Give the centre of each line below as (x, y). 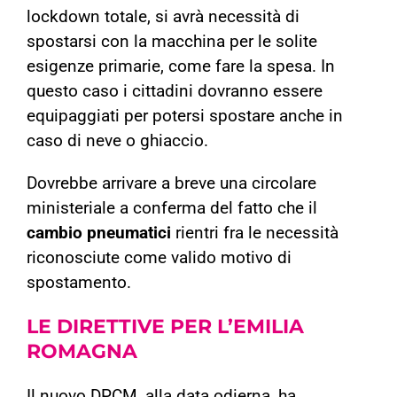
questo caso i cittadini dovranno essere (175, 92)
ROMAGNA (82, 352)
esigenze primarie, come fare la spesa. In (181, 67)
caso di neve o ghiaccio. (117, 141)
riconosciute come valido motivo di (159, 258)
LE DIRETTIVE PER (119, 327)
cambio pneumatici (99, 234)
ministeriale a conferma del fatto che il (172, 209)
